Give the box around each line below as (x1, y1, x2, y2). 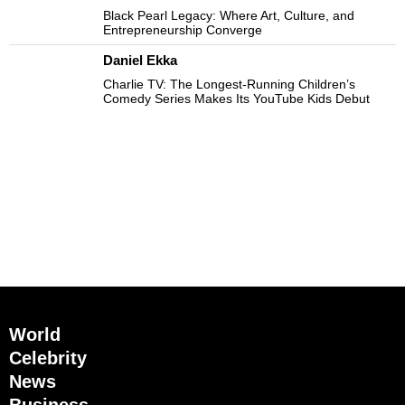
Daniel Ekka (103, 52, 177, 69)
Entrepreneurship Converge (103, 23, 262, 38)
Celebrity (9, 348, 87, 369)
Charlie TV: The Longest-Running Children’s (103, 77, 355, 92)
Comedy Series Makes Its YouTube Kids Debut (103, 91, 370, 107)
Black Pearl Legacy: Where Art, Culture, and (103, 8, 354, 24)
